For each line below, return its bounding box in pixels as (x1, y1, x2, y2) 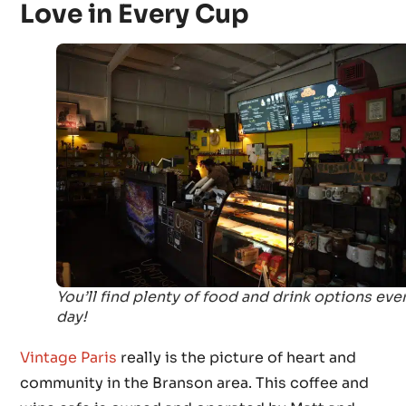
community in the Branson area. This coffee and (20, 373, 370, 393)
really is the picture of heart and (117, 348, 357, 368)
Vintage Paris (20, 348, 118, 368)
